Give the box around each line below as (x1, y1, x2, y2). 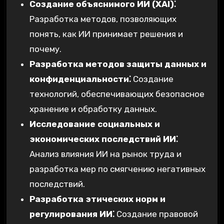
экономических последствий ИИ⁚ (29, 134, 178, 144)
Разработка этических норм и (29, 194, 165, 204)
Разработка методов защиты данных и (29, 59, 206, 69)
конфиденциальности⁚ (29, 74, 131, 84)
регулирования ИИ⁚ (29, 209, 114, 219)
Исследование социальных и (29, 119, 160, 129)
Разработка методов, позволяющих (29, 14, 176, 24)
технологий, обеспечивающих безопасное (29, 89, 204, 99)
